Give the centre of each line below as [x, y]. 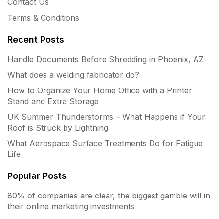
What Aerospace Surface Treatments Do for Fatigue [105, 143]
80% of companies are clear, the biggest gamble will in [109, 195]
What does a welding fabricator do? [73, 75]
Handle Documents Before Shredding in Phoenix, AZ [106, 59]
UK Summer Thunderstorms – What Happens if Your [106, 117]
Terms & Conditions [43, 17]
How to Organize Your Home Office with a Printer [100, 90]
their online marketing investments [71, 206]
